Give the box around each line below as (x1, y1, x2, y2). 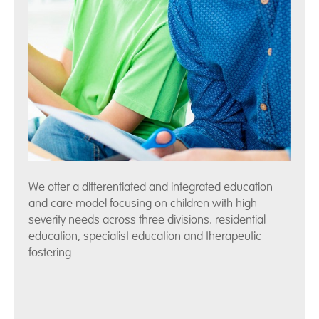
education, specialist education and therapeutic (28, 229, 261, 244)
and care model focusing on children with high (28, 196, 257, 211)
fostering (28, 245, 71, 261)
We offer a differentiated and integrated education (28, 179, 273, 195)
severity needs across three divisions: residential (28, 212, 266, 228)
